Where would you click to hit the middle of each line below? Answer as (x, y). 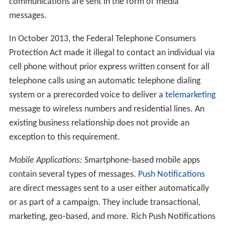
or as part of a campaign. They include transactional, (104, 202)
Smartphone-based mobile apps (141, 160)
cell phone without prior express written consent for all (109, 67)
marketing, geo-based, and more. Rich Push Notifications (112, 216)
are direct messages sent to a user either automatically (109, 188)
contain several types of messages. (73, 174)
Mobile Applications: (45, 160)
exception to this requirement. (64, 137)
